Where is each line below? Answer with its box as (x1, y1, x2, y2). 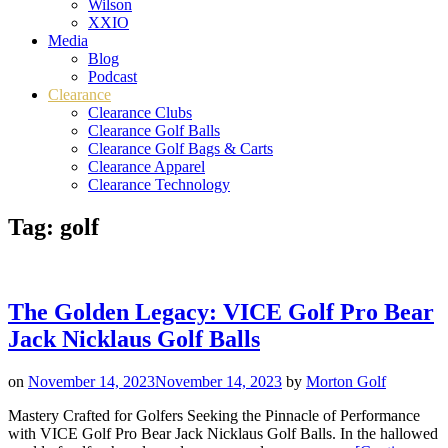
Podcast (88, 68, 137, 85)
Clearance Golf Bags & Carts (88, 140, 273, 157)
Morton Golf (306, 372, 386, 390)
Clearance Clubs (88, 104, 192, 121)
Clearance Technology (88, 176, 230, 193)
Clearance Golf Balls (88, 122, 220, 139)
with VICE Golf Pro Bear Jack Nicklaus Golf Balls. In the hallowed (8, 424, 438, 442)
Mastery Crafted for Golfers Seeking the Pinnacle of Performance (8, 406, 420, 424)
